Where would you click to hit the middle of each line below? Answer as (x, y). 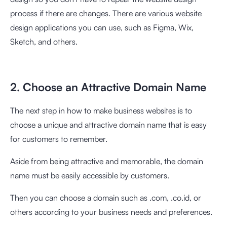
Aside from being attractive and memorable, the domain (107, 161)
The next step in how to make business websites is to (101, 110)
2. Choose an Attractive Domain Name (108, 87)
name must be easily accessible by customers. (91, 175)
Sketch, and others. (45, 41)
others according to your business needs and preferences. (112, 212)
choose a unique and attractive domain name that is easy (108, 124)
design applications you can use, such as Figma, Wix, (102, 27)
